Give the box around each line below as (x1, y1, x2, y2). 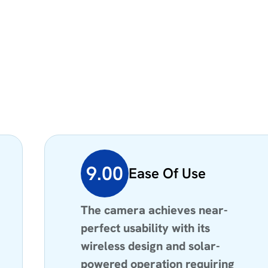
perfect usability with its (81, 220, 211, 236)
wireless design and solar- (81, 237, 221, 254)
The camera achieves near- (81, 202, 229, 218)
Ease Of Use (129, 163, 206, 182)
